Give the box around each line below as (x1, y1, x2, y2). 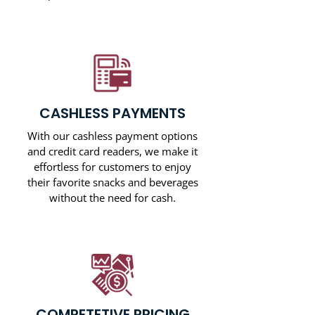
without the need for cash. (49, 191, 176, 205)
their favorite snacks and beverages (27, 175, 198, 189)
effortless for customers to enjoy (34, 160, 191, 174)
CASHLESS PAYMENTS (39, 103, 186, 123)
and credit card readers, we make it (27, 144, 198, 158)
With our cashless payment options (27, 129, 198, 143)
